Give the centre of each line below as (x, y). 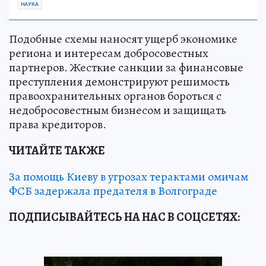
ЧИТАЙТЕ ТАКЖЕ (57, 150)
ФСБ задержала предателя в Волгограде (113, 191)
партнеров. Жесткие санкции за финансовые (126, 67)
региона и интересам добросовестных (109, 53)
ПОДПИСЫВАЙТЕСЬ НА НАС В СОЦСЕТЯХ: (124, 217)
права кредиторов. (58, 124)
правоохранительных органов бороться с (115, 96)
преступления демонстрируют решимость (119, 81)
